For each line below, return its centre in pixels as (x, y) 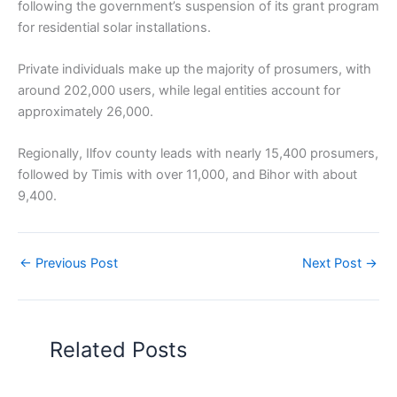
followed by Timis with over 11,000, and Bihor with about (187, 175)
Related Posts (119, 349)
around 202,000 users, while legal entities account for (179, 90)
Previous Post (75, 264)
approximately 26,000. (86, 111)
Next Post (334, 264)
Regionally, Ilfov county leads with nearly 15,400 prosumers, (198, 154)
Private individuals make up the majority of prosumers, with (195, 69)
